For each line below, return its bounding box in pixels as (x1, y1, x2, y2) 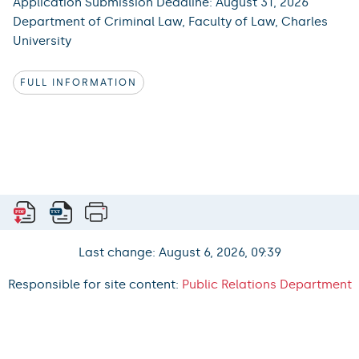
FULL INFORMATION (20, 76, 137, 88)
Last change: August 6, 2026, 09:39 (78, 245, 281, 260)
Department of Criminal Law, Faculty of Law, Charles (13, 14, 328, 29)
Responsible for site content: (7, 277, 182, 292)
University (13, 33, 71, 48)
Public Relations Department (181, 277, 352, 292)
